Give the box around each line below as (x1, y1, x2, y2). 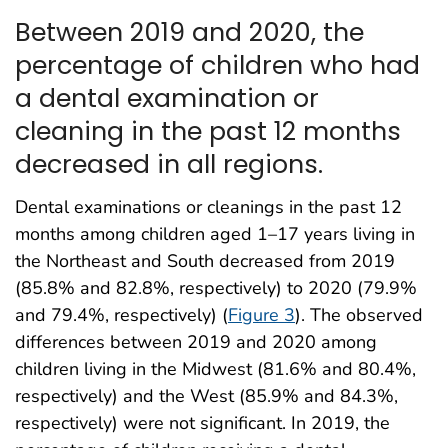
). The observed (295, 303, 423, 328)
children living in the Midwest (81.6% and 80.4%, (15, 357, 416, 382)
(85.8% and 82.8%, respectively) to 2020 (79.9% (15, 276, 417, 301)
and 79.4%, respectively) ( (15, 303, 228, 328)
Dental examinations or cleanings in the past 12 (15, 195, 402, 220)
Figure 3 (228, 303, 295, 328)
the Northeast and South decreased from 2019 (15, 249, 395, 274)
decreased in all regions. (15, 146, 323, 183)
